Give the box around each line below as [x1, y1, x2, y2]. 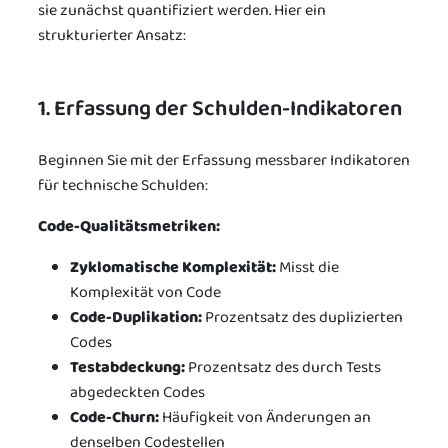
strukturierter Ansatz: [38, 22, 186, 48]
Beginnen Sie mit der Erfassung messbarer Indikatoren [38, 148, 410, 174]
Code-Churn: [70, 405, 159, 431]
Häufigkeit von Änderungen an [159, 405, 371, 431]
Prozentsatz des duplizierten [202, 305, 403, 331]
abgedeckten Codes [70, 380, 205, 406]
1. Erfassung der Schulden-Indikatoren [38, 90, 402, 126]
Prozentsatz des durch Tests [185, 355, 381, 381]
